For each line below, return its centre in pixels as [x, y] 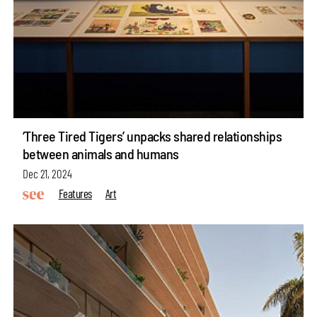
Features [75, 194]
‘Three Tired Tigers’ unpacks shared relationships [152, 136]
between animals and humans [100, 154]
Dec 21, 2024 [47, 174]
